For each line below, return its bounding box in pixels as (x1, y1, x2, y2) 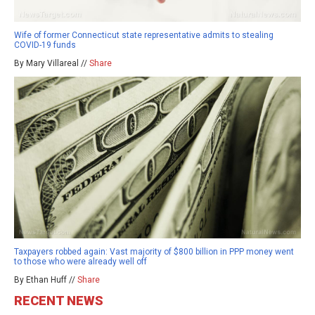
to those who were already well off (14, 257, 147, 267)
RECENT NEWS (14, 293, 103, 309)
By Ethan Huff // (14, 275, 77, 285)
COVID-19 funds (14, 40, 76, 51)
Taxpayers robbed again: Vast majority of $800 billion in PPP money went (14, 247, 294, 257)
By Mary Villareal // (14, 58, 89, 69)
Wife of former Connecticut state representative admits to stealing (14, 30, 274, 41)
